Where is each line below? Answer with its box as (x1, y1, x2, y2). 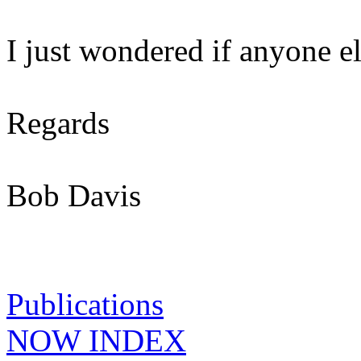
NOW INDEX (6, 323, 186, 358)
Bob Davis (6, 178, 141, 213)
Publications (6, 287, 164, 322)
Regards (6, 106, 110, 140)
